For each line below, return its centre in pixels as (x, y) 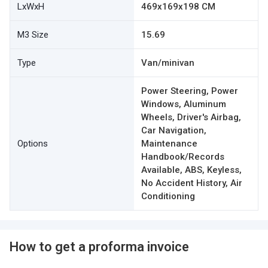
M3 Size (33, 35)
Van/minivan (168, 63)
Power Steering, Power (190, 91)
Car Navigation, (174, 130)
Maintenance (169, 144)
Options (33, 144)
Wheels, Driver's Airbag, (191, 117)
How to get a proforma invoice (99, 247)
